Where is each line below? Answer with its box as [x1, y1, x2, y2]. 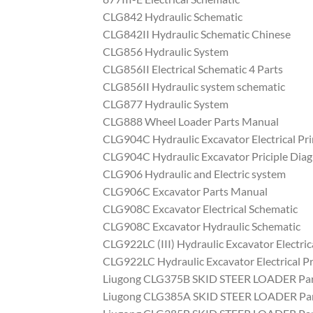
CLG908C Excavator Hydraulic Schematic [103, 219, 300, 233]
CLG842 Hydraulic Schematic [103, 10, 242, 24]
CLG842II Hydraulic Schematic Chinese [103, 27, 291, 41]
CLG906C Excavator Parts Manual [103, 184, 268, 198]
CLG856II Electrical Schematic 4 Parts [103, 62, 283, 76]
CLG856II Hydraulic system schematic [103, 80, 285, 94]
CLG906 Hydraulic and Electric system [103, 167, 286, 181]
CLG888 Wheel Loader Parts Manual [103, 115, 279, 129]
